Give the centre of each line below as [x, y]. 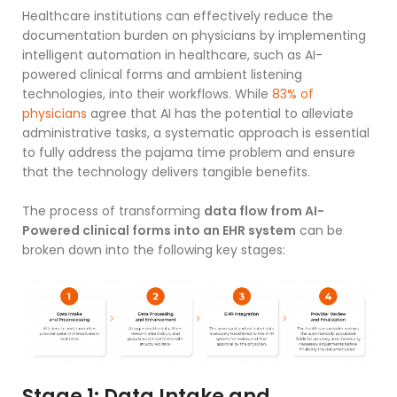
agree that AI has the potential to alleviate [220, 113]
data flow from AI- [264, 210]
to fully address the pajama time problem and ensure [189, 152]
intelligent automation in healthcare [135, 54]
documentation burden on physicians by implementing [194, 35]
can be [319, 230]
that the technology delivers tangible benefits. [166, 171]
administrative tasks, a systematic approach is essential [196, 132]
